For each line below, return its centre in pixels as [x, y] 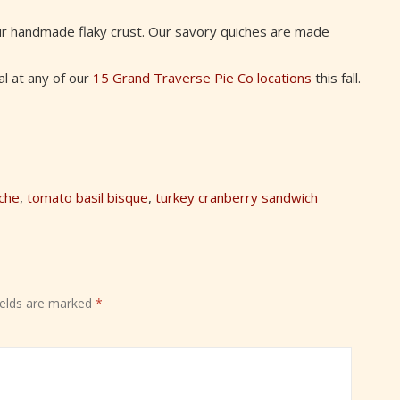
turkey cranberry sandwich [237, 198]
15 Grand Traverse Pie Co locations [202, 78]
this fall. [336, 78]
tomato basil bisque [87, 198]
